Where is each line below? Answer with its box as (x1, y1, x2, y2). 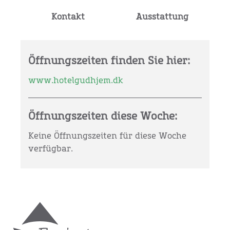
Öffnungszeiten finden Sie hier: (28, 55, 190, 66)
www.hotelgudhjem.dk (28, 76, 123, 85)
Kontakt (51, 13, 85, 22)
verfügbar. (28, 144, 73, 153)
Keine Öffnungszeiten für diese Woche (28, 131, 186, 140)
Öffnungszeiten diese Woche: (28, 111, 177, 122)
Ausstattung (136, 13, 188, 22)
